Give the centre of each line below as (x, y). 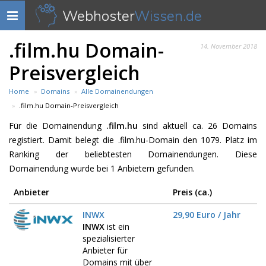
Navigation (27, 15)
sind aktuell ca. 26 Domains (197, 126)
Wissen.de (168, 15)
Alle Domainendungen (117, 91)
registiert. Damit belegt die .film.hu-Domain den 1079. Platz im (133, 140)
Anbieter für (105, 250)
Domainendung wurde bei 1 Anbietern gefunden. (102, 168)
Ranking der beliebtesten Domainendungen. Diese (133, 154)
